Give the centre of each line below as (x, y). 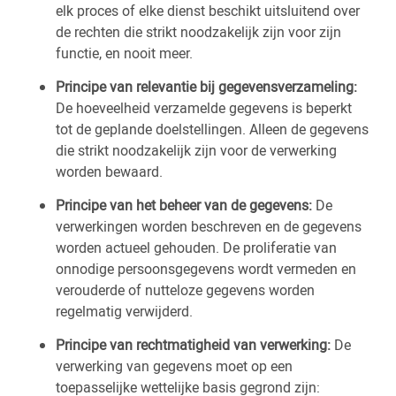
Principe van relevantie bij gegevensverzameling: (206, 87)
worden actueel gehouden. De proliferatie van (196, 247)
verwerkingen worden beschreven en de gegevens (209, 226)
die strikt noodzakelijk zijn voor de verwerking (196, 150)
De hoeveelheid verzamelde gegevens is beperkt (204, 108)
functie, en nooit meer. (124, 53)
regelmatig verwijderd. (124, 311)
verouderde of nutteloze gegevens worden (185, 290)
